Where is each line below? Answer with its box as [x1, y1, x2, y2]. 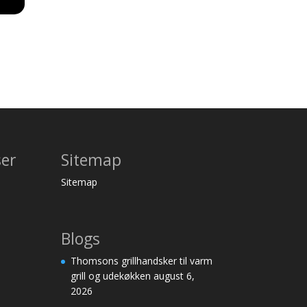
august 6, [153, 269, 195, 282]
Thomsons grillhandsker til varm [71, 254, 213, 267]
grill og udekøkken [71, 269, 151, 282]
